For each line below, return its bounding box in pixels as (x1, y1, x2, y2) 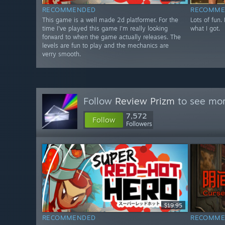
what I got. (190, 25, 220, 33)
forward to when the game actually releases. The (42, 33, 181, 41)
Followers (126, 120, 152, 128)
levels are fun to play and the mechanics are (42, 42, 169, 50)
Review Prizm (115, 95, 175, 107)
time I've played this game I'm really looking (42, 25, 168, 33)
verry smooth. (42, 50, 81, 58)
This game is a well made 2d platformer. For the (42, 16, 178, 24)
